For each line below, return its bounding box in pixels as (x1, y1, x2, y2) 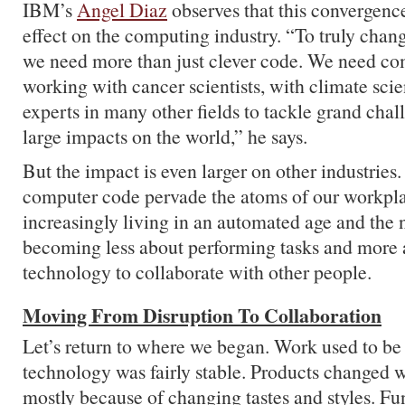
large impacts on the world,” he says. (23, 123, 307, 150)
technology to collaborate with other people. (23, 259, 372, 286)
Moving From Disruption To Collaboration (23, 301, 381, 330)
